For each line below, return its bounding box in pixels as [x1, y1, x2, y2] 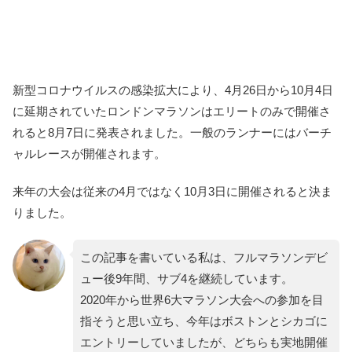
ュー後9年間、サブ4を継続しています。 [79, 272, 293, 286]
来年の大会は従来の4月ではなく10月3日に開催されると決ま [13, 185, 332, 199]
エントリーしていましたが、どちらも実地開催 [79, 335, 328, 350]
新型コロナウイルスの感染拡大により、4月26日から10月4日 [13, 83, 333, 97]
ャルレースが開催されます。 [13, 147, 166, 161]
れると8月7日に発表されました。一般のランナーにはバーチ [13, 126, 332, 140]
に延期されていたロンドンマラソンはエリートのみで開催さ [13, 104, 331, 119]
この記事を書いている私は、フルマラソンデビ [79, 251, 328, 265]
